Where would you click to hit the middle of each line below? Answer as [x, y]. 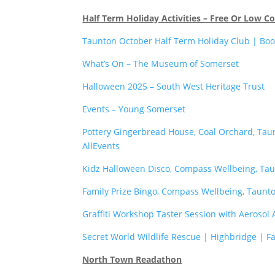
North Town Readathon [132, 259]
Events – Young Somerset [134, 109]
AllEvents [101, 145]
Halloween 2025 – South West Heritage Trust [174, 86]
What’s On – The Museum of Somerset [161, 63]
